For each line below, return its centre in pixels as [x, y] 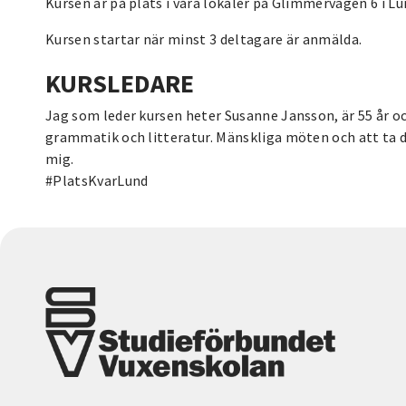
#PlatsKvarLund [97, 180]
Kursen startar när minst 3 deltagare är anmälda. [204, 39]
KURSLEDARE [120, 83]
